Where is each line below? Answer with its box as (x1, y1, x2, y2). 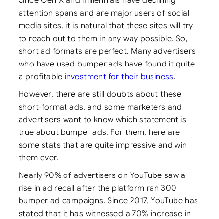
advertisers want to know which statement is (19, 114, 187, 125)
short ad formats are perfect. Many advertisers (19, 45, 196, 56)
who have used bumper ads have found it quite (19, 58, 195, 69)
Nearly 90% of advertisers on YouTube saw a (19, 170, 186, 180)
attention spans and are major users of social (19, 7, 189, 18)
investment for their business (65, 71, 174, 82)
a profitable (19, 71, 65, 82)
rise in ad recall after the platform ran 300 (19, 182, 177, 193)
